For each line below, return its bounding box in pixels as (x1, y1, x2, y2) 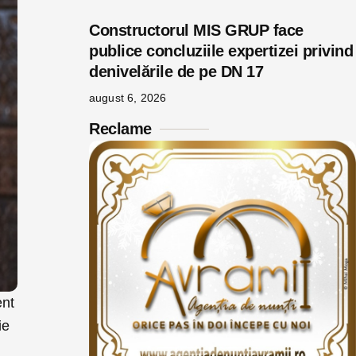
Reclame (89, 120, 152, 137)
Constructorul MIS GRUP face (89, 21, 304, 39)
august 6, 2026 (89, 91, 167, 104)
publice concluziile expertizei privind (89, 42, 353, 60)
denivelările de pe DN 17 (89, 63, 263, 80)
